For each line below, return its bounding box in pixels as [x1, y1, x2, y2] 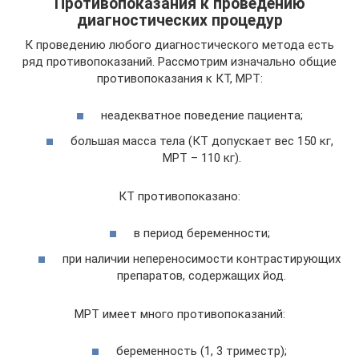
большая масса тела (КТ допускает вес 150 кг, [70, 133, 333, 148]
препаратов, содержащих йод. [117, 268, 286, 283]
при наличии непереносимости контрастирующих [63, 251, 341, 266]
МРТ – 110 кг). [162, 150, 241, 165]
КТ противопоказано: [119, 188, 240, 204]
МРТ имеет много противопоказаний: [74, 306, 285, 321]
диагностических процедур [76, 11, 283, 30]
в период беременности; [133, 226, 270, 241]
